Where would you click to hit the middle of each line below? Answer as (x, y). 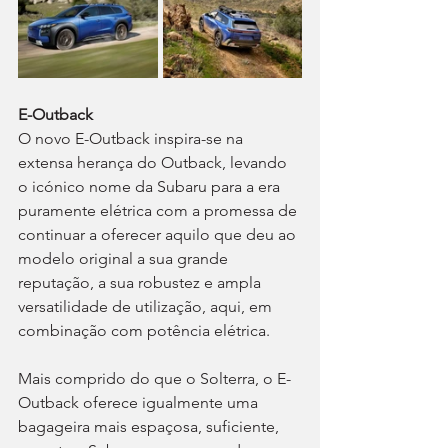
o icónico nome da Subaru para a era (151, 186)
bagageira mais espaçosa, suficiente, (150, 426)
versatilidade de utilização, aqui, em (147, 306)
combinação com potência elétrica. (144, 330)
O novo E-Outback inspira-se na (132, 138)
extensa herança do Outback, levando (154, 162)
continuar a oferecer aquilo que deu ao (159, 234)
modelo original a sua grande (125, 258)
